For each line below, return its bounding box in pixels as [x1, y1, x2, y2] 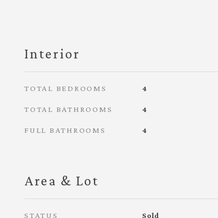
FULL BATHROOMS [24, 126, 106, 135]
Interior [24, 46, 80, 61]
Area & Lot [24, 173, 99, 188]
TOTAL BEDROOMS [24, 84, 107, 93]
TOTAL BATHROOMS [24, 105, 113, 114]
